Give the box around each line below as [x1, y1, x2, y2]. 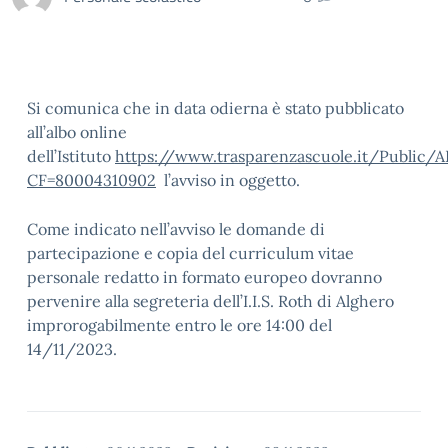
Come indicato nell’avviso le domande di [27, 219, 325, 239]
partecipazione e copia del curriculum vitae [27, 243, 354, 263]
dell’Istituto [27, 146, 115, 166]
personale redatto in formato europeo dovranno [27, 267, 382, 287]
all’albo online [27, 122, 127, 142]
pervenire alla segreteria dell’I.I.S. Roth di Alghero [27, 291, 394, 311]
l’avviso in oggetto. [156, 170, 300, 190]
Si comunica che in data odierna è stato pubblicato [27, 98, 404, 118]
